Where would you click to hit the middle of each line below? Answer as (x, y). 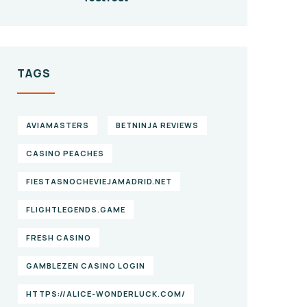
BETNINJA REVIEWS (157, 125)
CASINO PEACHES (65, 153)
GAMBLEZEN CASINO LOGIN (86, 266)
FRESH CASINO (59, 238)
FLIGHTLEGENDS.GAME (76, 210)
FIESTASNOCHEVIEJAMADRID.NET (99, 182)
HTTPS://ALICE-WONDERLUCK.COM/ (106, 294)
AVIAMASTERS (58, 125)
